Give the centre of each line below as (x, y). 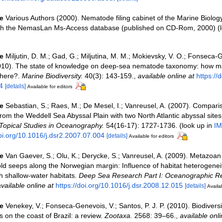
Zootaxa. (118, 216)
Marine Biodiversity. (52, 76)
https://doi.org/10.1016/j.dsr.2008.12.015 (119, 186)
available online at (166, 76)
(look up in (195, 126)
